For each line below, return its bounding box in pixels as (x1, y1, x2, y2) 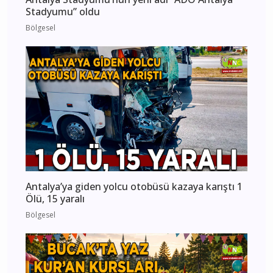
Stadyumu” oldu (26, 5, 100, 19)
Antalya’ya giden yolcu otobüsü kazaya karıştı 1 (26, 179, 243, 193)
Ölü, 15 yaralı (26, 191, 85, 205)
